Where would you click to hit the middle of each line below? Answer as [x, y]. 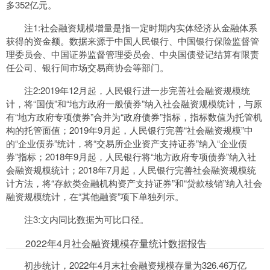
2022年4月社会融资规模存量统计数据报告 [106, 243]
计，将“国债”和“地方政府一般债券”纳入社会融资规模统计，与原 [134, 103]
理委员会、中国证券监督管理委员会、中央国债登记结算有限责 [133, 54]
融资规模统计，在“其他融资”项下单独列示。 [95, 196]
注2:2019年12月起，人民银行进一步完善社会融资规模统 [137, 90]
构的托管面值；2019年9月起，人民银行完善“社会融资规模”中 [130, 130]
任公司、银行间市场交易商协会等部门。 [87, 67]
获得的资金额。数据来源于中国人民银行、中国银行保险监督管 [133, 41]
